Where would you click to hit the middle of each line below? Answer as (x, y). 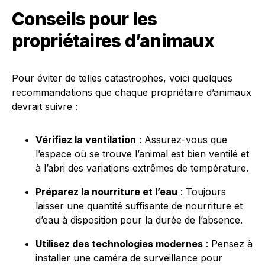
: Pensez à (228, 244)
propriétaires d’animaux (113, 41)
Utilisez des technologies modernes (119, 244)
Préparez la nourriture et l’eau (106, 192)
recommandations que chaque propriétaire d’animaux (132, 92)
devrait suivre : (45, 106)
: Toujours (202, 192)
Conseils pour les (85, 19)
